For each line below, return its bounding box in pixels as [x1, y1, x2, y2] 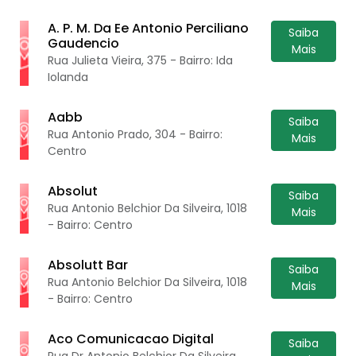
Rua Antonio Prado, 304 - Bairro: [48, 126, 223, 142]
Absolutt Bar [48, 255, 129, 274]
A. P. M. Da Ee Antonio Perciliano [48, 18, 250, 37]
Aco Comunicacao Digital [48, 329, 215, 348]
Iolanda [48, 68, 89, 85]
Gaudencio [48, 33, 120, 52]
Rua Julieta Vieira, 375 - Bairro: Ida [48, 52, 234, 68]
